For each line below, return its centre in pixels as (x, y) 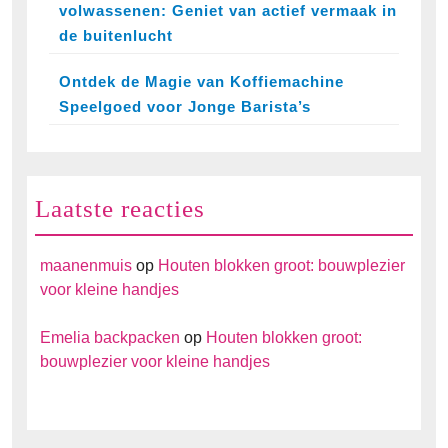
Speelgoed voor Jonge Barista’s (185, 106)
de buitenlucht (116, 35)
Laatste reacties (120, 208)
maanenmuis (86, 265)
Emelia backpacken (110, 337)
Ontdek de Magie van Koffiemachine (201, 81)
